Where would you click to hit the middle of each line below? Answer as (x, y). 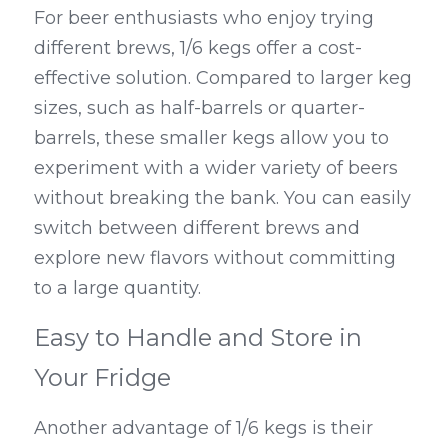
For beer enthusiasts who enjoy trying (204, 18)
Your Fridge (102, 378)
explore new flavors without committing (215, 258)
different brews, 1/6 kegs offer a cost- (198, 48)
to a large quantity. (117, 288)
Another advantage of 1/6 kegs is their (203, 428)
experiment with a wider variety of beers (216, 168)
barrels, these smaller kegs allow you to (211, 138)
